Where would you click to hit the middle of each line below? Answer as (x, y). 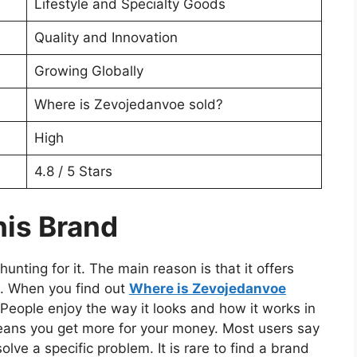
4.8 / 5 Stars (73, 172)
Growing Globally (88, 71)
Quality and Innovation (106, 38)
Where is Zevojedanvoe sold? (128, 105)
